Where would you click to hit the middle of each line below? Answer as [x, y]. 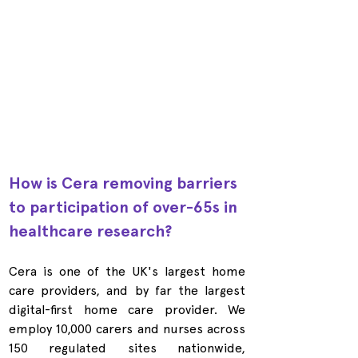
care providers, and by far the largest [127, 291]
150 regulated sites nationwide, [127, 348]
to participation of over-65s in [125, 207]
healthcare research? [90, 231]
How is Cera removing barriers [125, 183]
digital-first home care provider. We [127, 310]
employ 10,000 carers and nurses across [127, 329]
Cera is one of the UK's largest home [127, 272]
